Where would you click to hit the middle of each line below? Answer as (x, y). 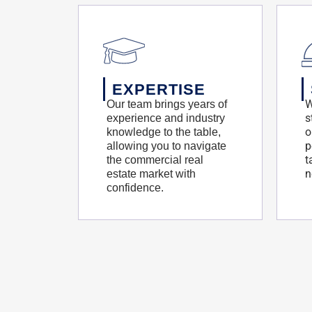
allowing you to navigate (166, 146)
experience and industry (166, 118)
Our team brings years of (167, 104)
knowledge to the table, (164, 132)
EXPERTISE (159, 89)
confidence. (135, 188)
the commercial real (155, 160)
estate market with (151, 174)
